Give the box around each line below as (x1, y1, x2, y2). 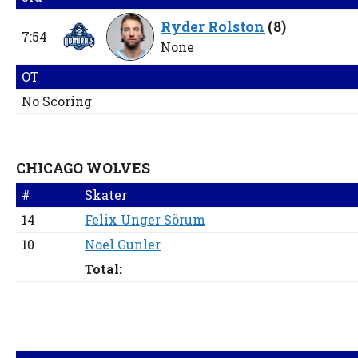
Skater (85, 186, 128, 204)
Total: (85, 261, 123, 278)
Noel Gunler (85, 236, 161, 253)
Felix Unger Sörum (85, 211, 206, 229)
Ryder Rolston (161, 18, 265, 37)
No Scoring (22, 93, 93, 110)
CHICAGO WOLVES (16, 159, 151, 178)
